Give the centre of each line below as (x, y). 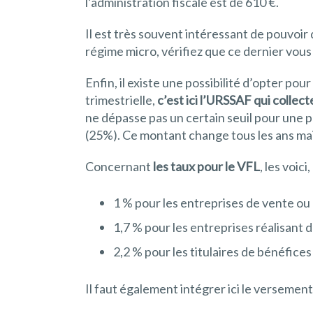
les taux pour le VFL (206, 166)
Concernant (119, 166)
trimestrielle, (121, 100)
